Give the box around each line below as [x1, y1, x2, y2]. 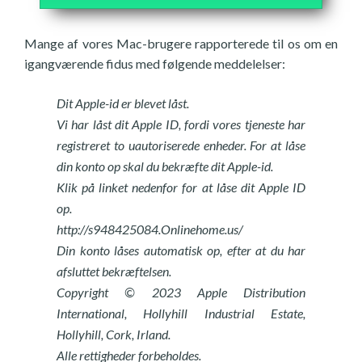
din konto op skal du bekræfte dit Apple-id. [57, 158, 273, 174]
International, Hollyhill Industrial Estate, [57, 305, 305, 321]
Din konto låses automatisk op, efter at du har [57, 242, 305, 258]
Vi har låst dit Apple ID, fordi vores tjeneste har [57, 116, 305, 132]
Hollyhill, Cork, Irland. [57, 326, 170, 342]
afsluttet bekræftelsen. [57, 263, 171, 279]
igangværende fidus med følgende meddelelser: [24, 56, 285, 71]
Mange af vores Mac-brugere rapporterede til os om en [24, 36, 338, 51]
